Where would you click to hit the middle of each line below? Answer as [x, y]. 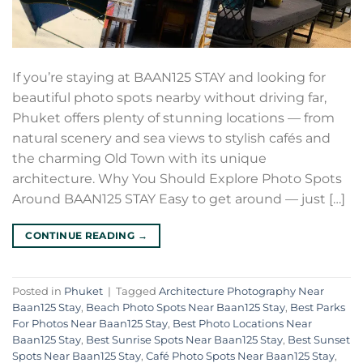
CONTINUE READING [81, 236]
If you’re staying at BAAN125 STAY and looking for [169, 78]
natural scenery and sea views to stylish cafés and [171, 139]
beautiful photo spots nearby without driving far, [169, 98]
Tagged [137, 291]
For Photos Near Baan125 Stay [90, 323]
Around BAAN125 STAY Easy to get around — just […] [179, 199]
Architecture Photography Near [241, 291]
